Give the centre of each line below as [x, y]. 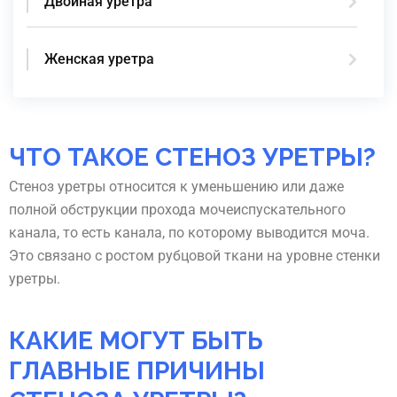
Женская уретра [99, 58]
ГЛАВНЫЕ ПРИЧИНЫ [137, 371]
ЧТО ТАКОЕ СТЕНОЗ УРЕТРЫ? [192, 157]
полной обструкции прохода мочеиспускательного [177, 210]
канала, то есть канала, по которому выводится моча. [189, 233]
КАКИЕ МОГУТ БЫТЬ [136, 341]
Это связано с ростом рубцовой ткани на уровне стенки [195, 256]
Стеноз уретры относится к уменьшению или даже [176, 187]
